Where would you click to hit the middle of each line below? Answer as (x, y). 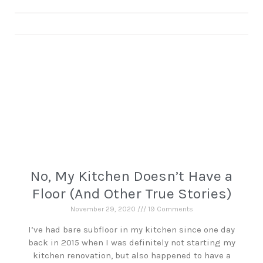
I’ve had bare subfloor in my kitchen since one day (131, 230)
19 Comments (169, 209)
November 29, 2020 (104, 209)
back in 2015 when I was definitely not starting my (131, 242)
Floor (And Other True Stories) (131, 193)
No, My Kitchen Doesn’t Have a (131, 176)
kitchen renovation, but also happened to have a (131, 255)
